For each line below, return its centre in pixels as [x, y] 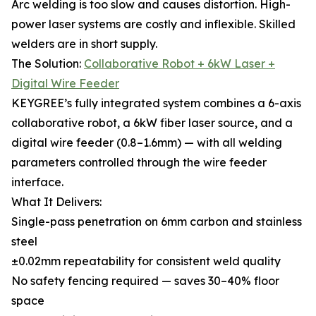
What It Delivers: [56, 202]
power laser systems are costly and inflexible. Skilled [153, 24]
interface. [37, 182]
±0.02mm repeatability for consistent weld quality [146, 261]
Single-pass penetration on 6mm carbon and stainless [157, 221]
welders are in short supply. [84, 44]
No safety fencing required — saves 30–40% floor [145, 281]
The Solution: [48, 63]
